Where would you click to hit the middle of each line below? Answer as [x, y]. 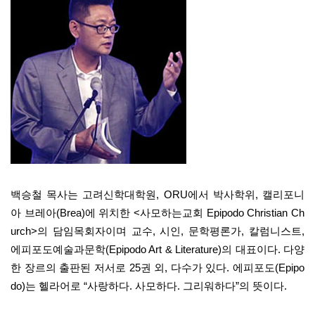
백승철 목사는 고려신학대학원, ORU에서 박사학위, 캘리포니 [157, 194]
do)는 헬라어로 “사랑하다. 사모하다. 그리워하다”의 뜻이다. [149, 286]
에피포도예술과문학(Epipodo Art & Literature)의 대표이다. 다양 [157, 249]
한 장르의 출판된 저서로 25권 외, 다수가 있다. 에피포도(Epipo [157, 268]
